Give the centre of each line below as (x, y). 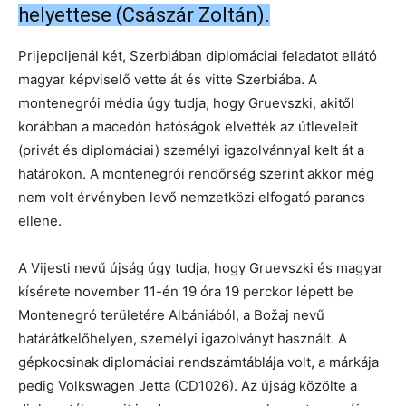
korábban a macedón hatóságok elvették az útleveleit (188, 127)
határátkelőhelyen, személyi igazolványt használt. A (183, 339)
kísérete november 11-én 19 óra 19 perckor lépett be (186, 292)
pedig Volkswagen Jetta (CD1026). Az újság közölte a (188, 386)
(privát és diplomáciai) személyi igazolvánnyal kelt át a (191, 150)
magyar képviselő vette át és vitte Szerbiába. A (168, 80)
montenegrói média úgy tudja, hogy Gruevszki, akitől (186, 103)
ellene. (40, 221)
